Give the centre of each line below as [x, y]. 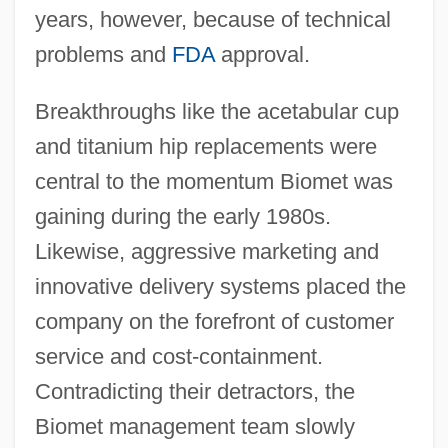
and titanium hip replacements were [205, 146]
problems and [103, 54]
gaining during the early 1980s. [182, 216]
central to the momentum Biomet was [213, 181]
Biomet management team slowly [194, 426]
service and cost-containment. [178, 356]
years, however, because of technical [212, 19]
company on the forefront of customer [214, 321]
